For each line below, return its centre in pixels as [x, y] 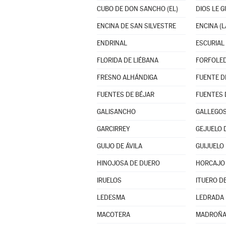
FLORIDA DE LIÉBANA [127, 60]
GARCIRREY [113, 129]
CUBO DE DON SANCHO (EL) [137, 9]
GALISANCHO [116, 112]
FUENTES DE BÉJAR [125, 95]
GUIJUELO [210, 146]
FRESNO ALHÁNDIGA [127, 77]
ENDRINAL [112, 43]
